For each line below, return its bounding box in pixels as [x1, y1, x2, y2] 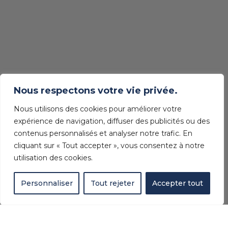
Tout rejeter [90, 179, 134, 188]
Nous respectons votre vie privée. [14, 85, 178, 96]
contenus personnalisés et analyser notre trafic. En [14, 129, 192, 138]
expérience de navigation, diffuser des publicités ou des [14, 117, 210, 126]
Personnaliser [20, 179, 73, 188]
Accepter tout [152, 179, 204, 188]
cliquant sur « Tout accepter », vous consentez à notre [14, 141, 205, 150]
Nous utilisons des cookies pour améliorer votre [14, 104, 182, 113]
